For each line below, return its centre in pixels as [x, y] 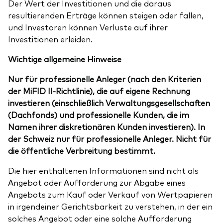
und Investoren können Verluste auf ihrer [88, 27]
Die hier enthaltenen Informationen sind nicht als [103, 170]
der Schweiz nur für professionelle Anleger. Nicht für [110, 139]
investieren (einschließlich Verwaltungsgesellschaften [109, 103]
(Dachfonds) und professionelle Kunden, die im [99, 115]
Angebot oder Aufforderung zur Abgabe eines [97, 182]
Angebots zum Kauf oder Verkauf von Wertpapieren [110, 194]
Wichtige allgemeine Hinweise [65, 59]
